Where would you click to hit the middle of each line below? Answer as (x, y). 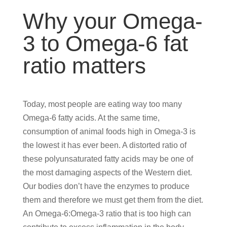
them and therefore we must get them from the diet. (113, 200)
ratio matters (84, 65)
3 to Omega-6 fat (105, 43)
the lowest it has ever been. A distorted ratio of (104, 145)
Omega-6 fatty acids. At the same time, (91, 118)
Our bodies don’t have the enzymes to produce (106, 186)
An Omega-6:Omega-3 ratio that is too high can (107, 213)
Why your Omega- (112, 21)
